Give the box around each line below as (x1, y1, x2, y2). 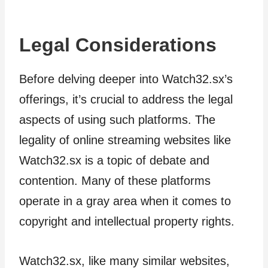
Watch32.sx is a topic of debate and (19, 153, 209, 167)
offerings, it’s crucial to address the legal (19, 92, 233, 106)
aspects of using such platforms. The (19, 112, 215, 126)
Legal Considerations (19, 33, 217, 56)
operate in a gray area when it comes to (19, 194, 231, 208)
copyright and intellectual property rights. (19, 214, 234, 228)
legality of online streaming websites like (19, 133, 231, 147)
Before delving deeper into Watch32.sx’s (19, 72, 233, 86)
